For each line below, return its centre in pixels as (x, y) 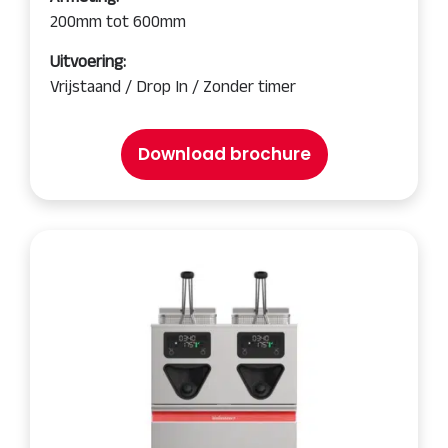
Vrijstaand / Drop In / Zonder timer (173, 86)
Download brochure (224, 154)
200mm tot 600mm (118, 21)
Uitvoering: (88, 61)
